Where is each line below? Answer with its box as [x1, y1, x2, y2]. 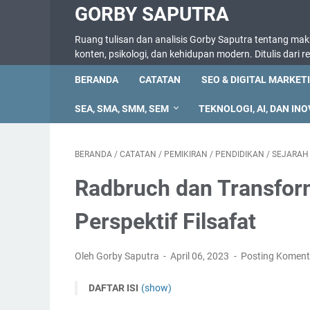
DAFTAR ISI [89, 282, 138, 293]
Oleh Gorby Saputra [75, 250, 161, 262]
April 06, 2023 [170, 250, 232, 262]
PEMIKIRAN [164, 149, 208, 159]
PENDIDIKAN [215, 149, 264, 159]
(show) [141, 282, 172, 293]
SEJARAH [272, 149, 309, 159]
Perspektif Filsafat [75, 208, 256, 235]
